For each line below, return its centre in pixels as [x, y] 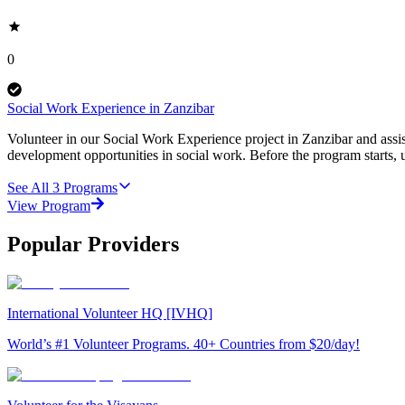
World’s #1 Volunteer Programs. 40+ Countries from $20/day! [184, 344]
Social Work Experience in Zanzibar [111, 108]
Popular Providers [93, 244]
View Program [49, 205]
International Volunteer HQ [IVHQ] [110, 313]
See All [28, 187]
